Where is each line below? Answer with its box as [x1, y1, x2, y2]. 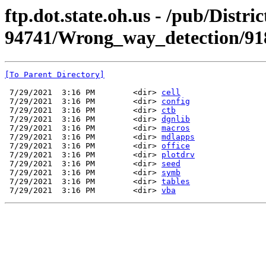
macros [161, 123, 190, 133]
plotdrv [161, 150, 195, 160]
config [161, 97, 190, 106]
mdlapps [161, 132, 195, 142]
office [161, 141, 190, 151]
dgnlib [161, 115, 190, 124]
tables [161, 177, 190, 186]
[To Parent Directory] [5, 70, 104, 80]
